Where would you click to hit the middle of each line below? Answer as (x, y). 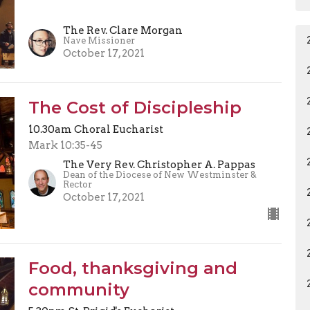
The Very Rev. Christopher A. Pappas (159, 165)
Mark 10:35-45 (65, 145)
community (79, 290)
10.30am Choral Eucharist (95, 129)
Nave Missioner (99, 40)
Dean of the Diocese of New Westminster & (159, 175)
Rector (77, 185)
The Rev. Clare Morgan (122, 30)
